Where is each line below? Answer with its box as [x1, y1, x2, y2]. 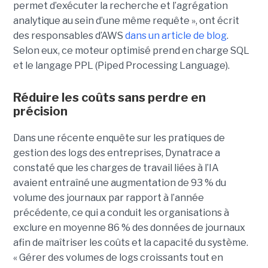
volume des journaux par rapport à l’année [13, 191, 204, 203]
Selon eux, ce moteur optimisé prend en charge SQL [13, 44, 249, 56]
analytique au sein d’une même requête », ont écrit [13, 14, 239, 26]
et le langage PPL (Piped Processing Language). [13, 59, 230, 71]
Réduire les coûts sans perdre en [13, 90, 206, 105]
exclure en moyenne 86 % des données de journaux [13, 221, 245, 233]
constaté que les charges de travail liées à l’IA [13, 162, 219, 173]
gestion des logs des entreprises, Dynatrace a [13, 147, 220, 159]
